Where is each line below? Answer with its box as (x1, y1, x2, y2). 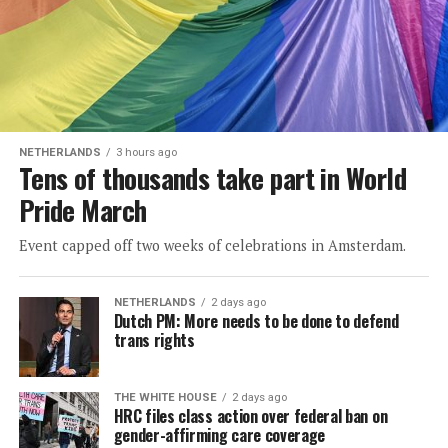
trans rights (113, 327, 195, 352)
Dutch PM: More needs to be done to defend (113, 308, 399, 333)
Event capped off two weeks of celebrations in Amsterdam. (18, 235, 406, 255)
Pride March (18, 189, 147, 230)
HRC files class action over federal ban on (113, 403, 388, 428)
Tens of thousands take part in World (18, 157, 407, 198)
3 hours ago (115, 145, 177, 159)
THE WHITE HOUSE (113, 390, 217, 404)
